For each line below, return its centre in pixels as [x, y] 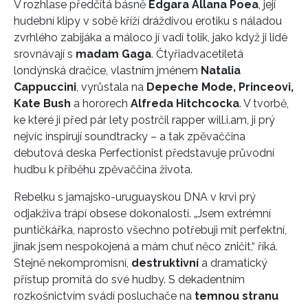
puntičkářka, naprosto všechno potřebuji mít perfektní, [150, 230]
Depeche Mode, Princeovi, [220, 87]
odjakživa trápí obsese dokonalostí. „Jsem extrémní [142, 214]
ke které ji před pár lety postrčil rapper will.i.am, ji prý [144, 120]
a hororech [101, 104]
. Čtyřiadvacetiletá [197, 54]
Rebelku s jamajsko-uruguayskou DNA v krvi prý [135, 197]
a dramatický [233, 263]
